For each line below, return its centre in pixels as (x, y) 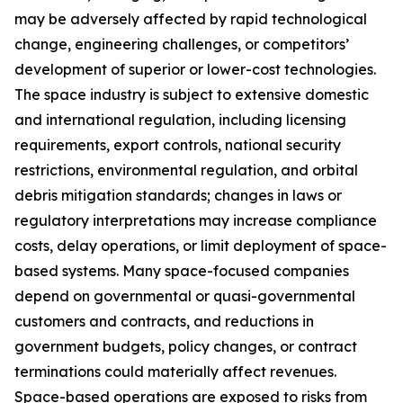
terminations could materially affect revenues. (175, 372)
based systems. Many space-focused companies (182, 271)
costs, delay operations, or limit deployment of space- (201, 246)
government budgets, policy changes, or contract (186, 346)
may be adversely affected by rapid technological (191, 19)
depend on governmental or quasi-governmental (185, 296)
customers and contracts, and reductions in (164, 321)
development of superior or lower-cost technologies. (195, 69)
